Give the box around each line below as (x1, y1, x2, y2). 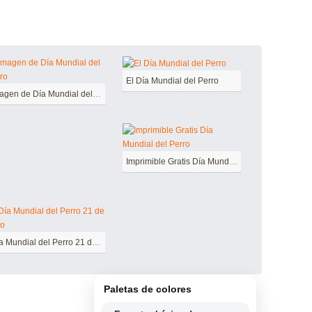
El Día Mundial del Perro (126, 75, 219, 86)
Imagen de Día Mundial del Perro (93, 89, 101, 99)
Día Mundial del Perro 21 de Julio (92, 237, 100, 247)
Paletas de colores (103, 283, 192, 295)
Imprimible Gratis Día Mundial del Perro (229, 156, 237, 166)
